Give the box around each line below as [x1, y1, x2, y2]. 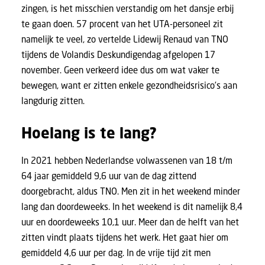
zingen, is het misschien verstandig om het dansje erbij [21, 2, 234, 14]
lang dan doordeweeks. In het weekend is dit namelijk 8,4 [21, 201, 243, 212]
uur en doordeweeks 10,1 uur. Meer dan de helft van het [21, 216, 239, 228]
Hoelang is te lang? [21, 123, 157, 143]
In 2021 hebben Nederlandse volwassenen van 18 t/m [21, 154, 232, 166]
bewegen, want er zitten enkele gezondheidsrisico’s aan [21, 79, 237, 91]
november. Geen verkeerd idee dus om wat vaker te [21, 64, 219, 76]
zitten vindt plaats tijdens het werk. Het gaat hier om [21, 231, 228, 243]
